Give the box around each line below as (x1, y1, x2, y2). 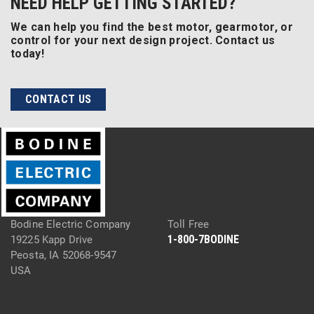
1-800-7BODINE (168, 233, 239, 247)
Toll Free (168, 218, 210, 231)
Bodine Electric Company (11, 218, 131, 231)
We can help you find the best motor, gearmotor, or (11, 20, 294, 34)
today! (11, 47, 44, 60)
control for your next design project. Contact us (11, 34, 275, 47)
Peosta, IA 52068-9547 (11, 249, 117, 262)
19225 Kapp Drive (11, 233, 93, 247)
